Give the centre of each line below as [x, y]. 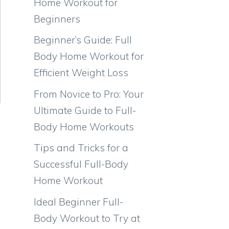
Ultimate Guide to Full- [85, 110]
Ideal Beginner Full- [78, 202]
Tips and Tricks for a [81, 148]
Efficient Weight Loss [81, 73]
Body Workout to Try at [87, 218]
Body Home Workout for [89, 56]
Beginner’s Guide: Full [83, 40]
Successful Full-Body [81, 164]
